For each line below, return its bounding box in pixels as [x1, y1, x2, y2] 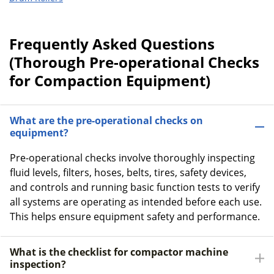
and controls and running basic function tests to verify [10, 180, 260, 194]
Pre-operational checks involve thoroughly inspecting [10, 151, 255, 165]
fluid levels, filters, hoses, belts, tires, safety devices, [10, 166, 246, 179]
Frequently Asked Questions [9, 34, 215, 54]
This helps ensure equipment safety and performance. [10, 210, 260, 223]
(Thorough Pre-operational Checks [9, 52, 259, 72]
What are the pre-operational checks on [10, 114, 203, 127]
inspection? [10, 257, 66, 271]
